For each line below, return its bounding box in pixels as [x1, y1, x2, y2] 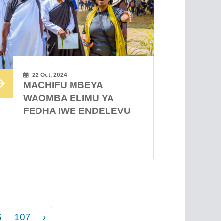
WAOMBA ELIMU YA [23, 92, 114, 103]
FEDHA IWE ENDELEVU [23, 105, 131, 116]
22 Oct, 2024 [31, 71, 68, 78]
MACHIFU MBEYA [23, 79, 103, 90]
